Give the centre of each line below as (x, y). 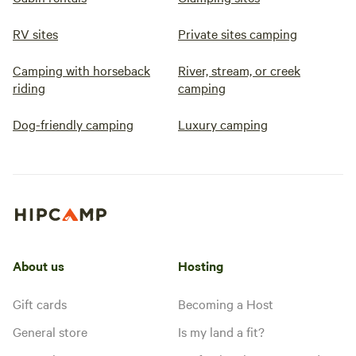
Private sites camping (238, 33)
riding (29, 87)
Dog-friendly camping (73, 124)
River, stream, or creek (239, 70)
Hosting (201, 265)
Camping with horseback (81, 70)
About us (39, 265)
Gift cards (40, 303)
